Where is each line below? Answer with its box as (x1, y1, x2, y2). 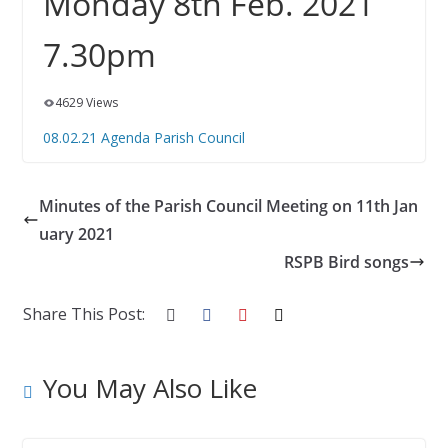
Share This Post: (22, 303, 145, 325)
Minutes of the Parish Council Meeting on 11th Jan (38, 195, 418, 217)
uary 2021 (38, 223, 114, 245)
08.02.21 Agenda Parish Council (42, 128, 245, 147)
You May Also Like (42, 370, 257, 406)
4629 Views (54, 94, 118, 111)
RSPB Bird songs (284, 251, 410, 273)
